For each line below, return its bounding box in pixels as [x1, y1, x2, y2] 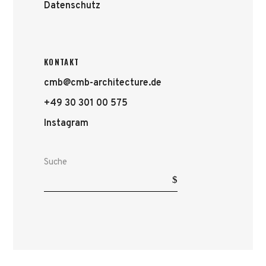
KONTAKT [44, 56, 80, 68]
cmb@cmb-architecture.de [44, 77, 161, 89]
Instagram [44, 118, 88, 129]
